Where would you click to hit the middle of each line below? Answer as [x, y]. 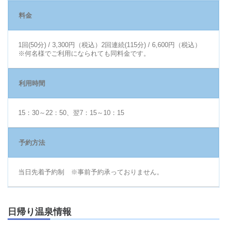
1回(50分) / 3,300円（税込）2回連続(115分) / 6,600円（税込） [110, 45]
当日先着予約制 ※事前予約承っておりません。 [91, 172]
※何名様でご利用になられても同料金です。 [84, 54]
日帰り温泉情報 [40, 212]
